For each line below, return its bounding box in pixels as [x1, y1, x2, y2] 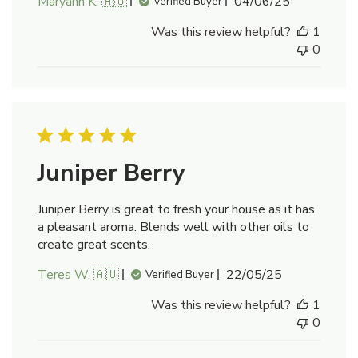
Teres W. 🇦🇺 [38, 265, 119, 284]
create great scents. [38, 235, 150, 253]
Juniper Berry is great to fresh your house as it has [38, 200, 315, 218]
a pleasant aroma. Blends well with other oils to [38, 217, 309, 236]
